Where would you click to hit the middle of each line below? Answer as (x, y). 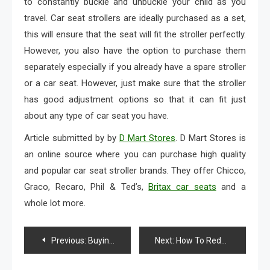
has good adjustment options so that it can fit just (135, 99)
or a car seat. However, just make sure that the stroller (135, 83)
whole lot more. (55, 203)
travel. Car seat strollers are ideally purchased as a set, (135, 18)
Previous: (69, 240)
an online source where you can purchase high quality (135, 154)
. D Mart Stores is (211, 138)
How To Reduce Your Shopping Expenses (199, 240)
